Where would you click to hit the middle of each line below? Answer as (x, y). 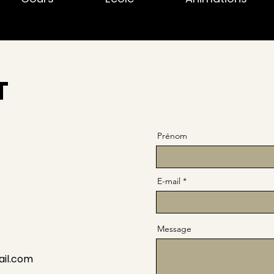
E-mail (169, 181)
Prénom (172, 136)
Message (174, 229)
